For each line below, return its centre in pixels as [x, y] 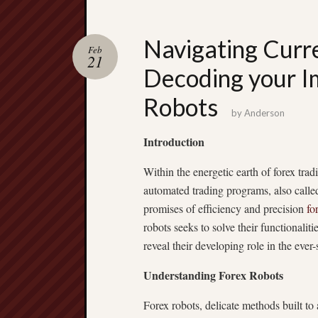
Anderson [264, 113]
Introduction [174, 142]
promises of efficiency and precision [225, 208]
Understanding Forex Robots [215, 275]
